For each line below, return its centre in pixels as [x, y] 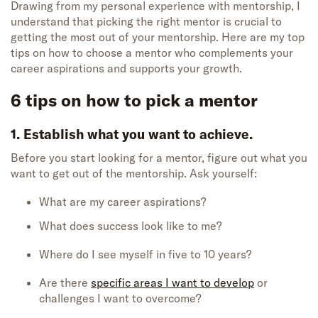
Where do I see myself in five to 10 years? [145, 254]
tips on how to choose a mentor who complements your [152, 53]
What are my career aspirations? [122, 202]
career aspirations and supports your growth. [126, 68]
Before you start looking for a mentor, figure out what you [159, 158]
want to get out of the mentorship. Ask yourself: [134, 174]
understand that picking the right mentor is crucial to [146, 22]
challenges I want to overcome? [120, 298]
